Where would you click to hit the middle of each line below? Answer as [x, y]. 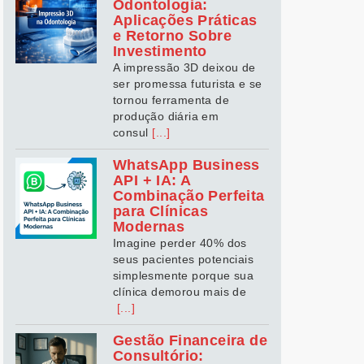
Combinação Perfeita [189, 196]
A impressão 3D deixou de [184, 67]
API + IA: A [152, 180]
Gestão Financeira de [190, 340]
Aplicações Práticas [185, 20]
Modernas [149, 227]
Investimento [160, 51]
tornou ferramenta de [171, 100]
